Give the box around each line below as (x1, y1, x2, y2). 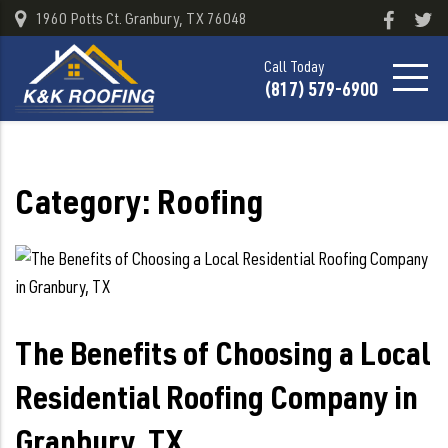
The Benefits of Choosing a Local (15, 331, 430, 373)
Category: (15, 178, 157, 222)
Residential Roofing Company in (15, 375, 418, 417)
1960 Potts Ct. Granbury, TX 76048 (35, 7, 247, 28)
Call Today (264, 57, 324, 77)
